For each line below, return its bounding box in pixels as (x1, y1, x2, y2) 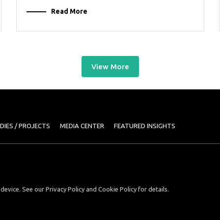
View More (91, 62, 129, 71)
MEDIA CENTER (60, 122, 104, 129)
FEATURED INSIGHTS (114, 122, 175, 129)
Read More (51, 7, 87, 15)
